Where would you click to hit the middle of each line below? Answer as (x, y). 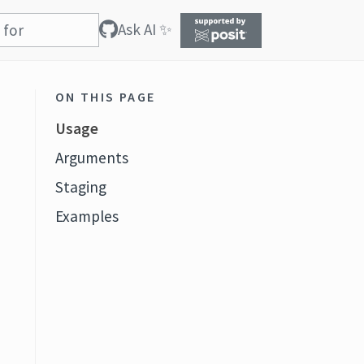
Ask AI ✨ (145, 29)
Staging (80, 187)
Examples (87, 216)
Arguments (91, 158)
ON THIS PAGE (105, 97)
